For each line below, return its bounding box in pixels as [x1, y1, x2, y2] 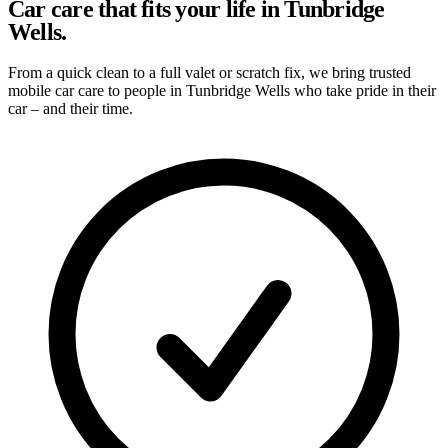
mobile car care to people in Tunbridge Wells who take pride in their [8, 81, 436, 99]
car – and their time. [8, 99, 133, 117]
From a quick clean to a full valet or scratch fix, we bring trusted [8, 63, 411, 81]
